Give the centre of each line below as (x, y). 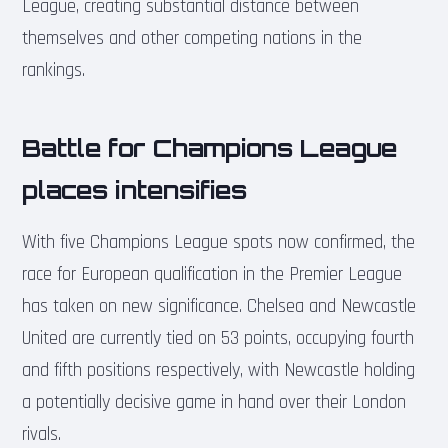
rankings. (54, 70)
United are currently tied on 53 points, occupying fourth (218, 338)
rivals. (42, 434)
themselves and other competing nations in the (192, 38)
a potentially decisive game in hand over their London (214, 402)
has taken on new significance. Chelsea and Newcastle (219, 306)
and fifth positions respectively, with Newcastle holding (219, 370)
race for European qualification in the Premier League (212, 274)
